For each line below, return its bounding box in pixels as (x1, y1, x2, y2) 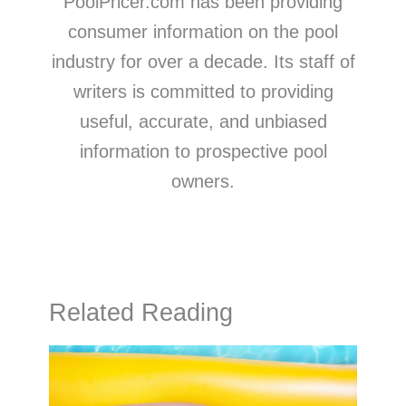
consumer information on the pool (68, 22, 338, 43)
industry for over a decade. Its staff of (51, 52, 355, 72)
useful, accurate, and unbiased (79, 111, 327, 132)
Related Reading (48, 297, 233, 326)
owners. (171, 171, 235, 192)
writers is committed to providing (72, 82, 333, 102)
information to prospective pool (79, 141, 327, 162)
